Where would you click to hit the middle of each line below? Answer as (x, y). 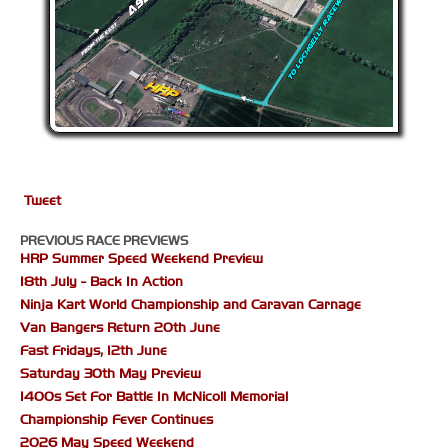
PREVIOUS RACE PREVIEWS (104, 241)
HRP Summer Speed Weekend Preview (141, 259)
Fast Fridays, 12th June (93, 351)
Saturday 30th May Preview (110, 374)
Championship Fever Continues (116, 420)
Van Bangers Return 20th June (120, 328)
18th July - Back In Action (101, 282)
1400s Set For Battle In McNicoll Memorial (154, 397)
